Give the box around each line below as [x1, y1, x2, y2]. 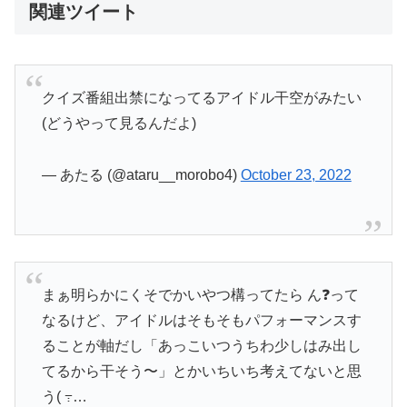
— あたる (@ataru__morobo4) [41, 167, 241, 184]
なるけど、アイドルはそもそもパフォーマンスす [41, 313, 362, 329]
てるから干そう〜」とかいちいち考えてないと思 [41, 363, 362, 380]
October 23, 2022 [240, 167, 352, 184]
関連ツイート [29, 2, 138, 23]
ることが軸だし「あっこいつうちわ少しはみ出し [41, 338, 362, 354]
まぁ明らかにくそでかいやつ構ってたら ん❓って [41, 287, 359, 303]
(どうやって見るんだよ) [41, 115, 196, 132]
